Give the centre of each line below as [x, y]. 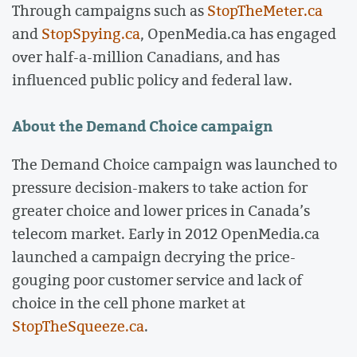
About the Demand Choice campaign [142, 126]
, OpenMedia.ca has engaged [238, 34]
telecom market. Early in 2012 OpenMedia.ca [166, 233]
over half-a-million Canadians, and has [146, 57]
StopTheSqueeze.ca [78, 326]
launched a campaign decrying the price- [154, 256]
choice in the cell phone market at [129, 302]
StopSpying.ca [91, 34]
